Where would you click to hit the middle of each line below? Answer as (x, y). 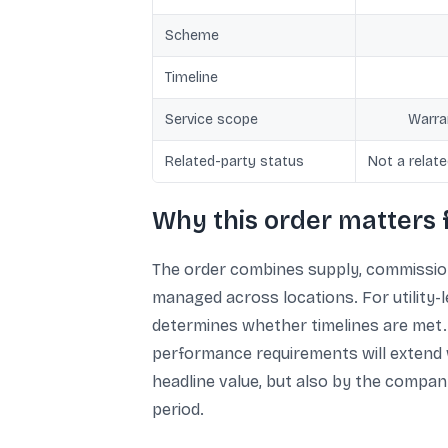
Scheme (192, 35)
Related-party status (234, 161)
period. (178, 409)
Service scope (211, 119)
